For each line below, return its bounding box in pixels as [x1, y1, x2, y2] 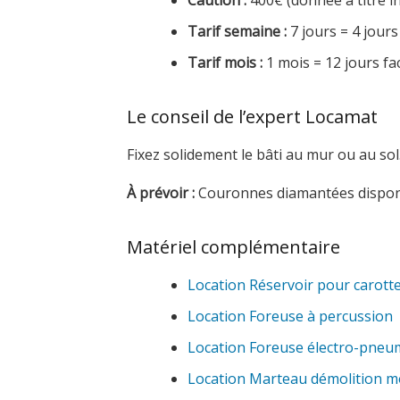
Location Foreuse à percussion [187, 306, 393, 326]
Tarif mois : [187, 53, 262, 72]
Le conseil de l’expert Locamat [127, 104, 378, 129]
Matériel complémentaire [127, 235, 340, 259]
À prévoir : [127, 183, 195, 203]
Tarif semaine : [187, 21, 287, 41]
